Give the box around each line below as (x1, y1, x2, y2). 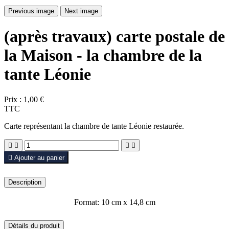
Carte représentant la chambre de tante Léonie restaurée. (4, 121, 184, 130)
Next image (64, 7, 98, 15)
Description (8, 178, 41, 186)
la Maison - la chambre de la (4, 46, 202, 65)
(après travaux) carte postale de (4, 27, 225, 46)
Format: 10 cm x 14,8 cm (74, 197, 155, 207)
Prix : (4, 95, 21, 104)
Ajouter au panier (14, 153, 64, 162)
